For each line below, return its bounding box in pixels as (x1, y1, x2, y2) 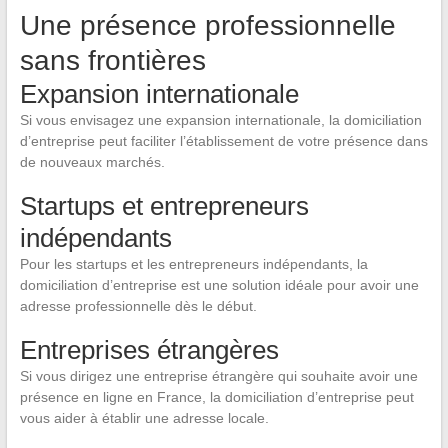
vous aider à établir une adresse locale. (19, 410, 269, 427)
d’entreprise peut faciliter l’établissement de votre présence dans (19, 133, 428, 150)
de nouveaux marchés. (19, 154, 165, 171)
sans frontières (19, 45, 206, 77)
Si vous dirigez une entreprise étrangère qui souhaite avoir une (19, 368, 418, 385)
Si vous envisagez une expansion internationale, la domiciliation (19, 112, 422, 129)
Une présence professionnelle (19, 10, 396, 42)
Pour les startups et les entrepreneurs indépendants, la (19, 256, 368, 273)
